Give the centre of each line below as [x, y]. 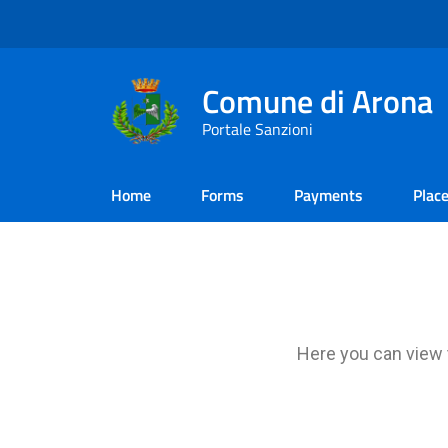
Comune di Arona [317, 100]
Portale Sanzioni [257, 128]
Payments [328, 195]
